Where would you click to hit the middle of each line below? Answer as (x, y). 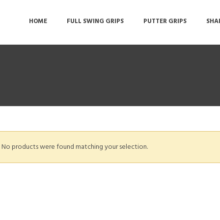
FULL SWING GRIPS (96, 22)
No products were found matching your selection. (74, 147)
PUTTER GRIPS (165, 22)
